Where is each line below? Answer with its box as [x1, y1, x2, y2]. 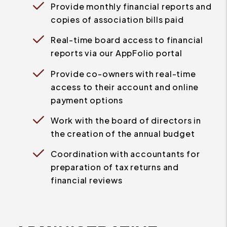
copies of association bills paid [51, 14, 184, 25]
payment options [51, 94, 124, 105]
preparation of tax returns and [51, 162, 179, 173]
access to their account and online [51, 81, 199, 92]
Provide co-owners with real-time [51, 68, 196, 79]
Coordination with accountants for [51, 148, 200, 160]
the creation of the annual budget [51, 128, 195, 139]
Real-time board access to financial [51, 34, 203, 46]
